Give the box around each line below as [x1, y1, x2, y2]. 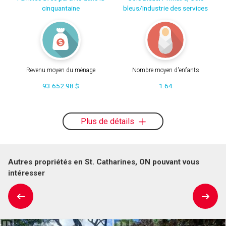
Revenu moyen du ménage [26, 67, 95, 74]
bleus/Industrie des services [123, 4, 208, 12]
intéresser [8, 168, 45, 178]
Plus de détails [80, 116, 136, 126]
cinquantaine [41, 4, 80, 12]
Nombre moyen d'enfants [132, 67, 199, 74]
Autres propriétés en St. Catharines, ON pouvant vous [8, 157, 199, 166]
